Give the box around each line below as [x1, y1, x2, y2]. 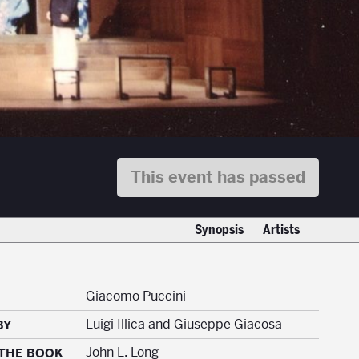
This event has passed [131, 167, 306, 188]
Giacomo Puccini [85, 288, 186, 305]
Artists [263, 221, 300, 240]
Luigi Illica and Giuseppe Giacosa [85, 316, 282, 333]
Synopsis [195, 221, 244, 240]
